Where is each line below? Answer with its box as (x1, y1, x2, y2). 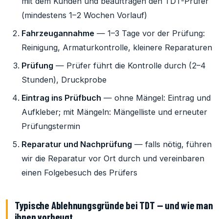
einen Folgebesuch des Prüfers (22, 167, 137, 177)
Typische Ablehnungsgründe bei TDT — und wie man (14, 198, 213, 211)
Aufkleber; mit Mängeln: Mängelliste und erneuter (22, 107, 207, 117)
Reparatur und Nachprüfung (22, 139, 132, 149)
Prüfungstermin (22, 121, 80, 131)
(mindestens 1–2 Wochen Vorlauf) (22, 10, 147, 20)
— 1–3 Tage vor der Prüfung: (94, 28, 205, 38)
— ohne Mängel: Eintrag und (101, 92, 211, 103)
